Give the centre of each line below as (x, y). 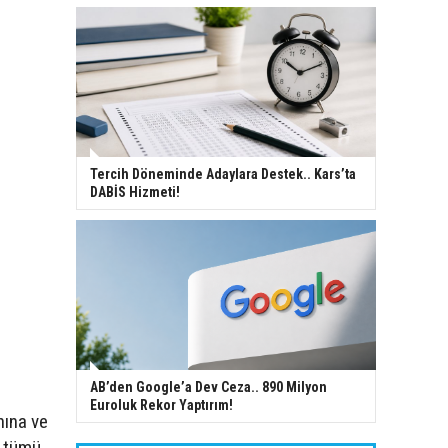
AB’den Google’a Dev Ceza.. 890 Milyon (208, 386)
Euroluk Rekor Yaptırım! (161, 404)
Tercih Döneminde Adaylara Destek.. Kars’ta (223, 173)
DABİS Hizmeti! (135, 191)
